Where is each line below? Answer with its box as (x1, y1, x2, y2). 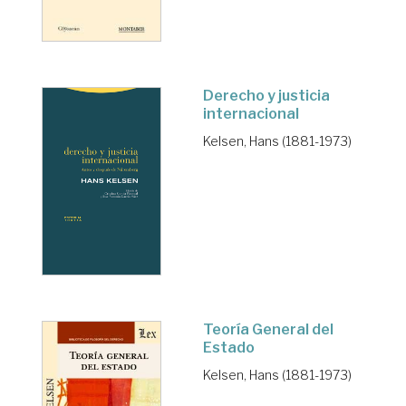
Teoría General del (203, 320, 333, 338)
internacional (203, 105, 299, 123)
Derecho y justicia (203, 87, 330, 105)
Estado (203, 338, 255, 356)
